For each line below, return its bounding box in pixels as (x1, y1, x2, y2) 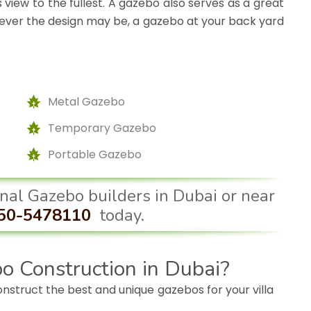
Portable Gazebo (48, 146, 142, 163)
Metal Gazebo (48, 94, 125, 110)
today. (99, 204, 144, 227)
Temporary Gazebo (48, 120, 156, 137)
